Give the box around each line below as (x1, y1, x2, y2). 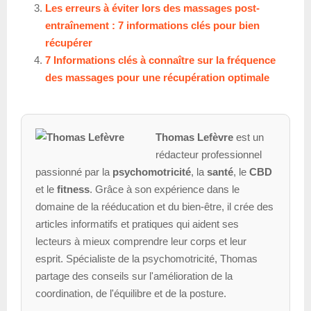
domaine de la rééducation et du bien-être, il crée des (35, 201, 274, 213)
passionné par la (35, 166, 112, 178)
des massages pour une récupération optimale (45, 72, 269, 84)
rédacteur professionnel (155, 149, 262, 161)
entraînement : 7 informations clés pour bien (45, 19, 260, 32)
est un (233, 131, 264, 144)
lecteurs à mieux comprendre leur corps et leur (35, 235, 246, 248)
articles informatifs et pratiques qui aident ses (35, 218, 239, 230)
